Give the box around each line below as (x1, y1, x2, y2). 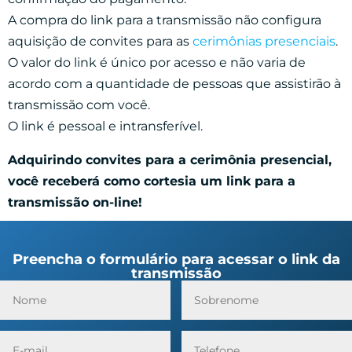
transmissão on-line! (8, 194, 142, 210)
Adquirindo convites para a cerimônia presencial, (8, 152, 332, 167)
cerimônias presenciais (192, 33, 335, 49)
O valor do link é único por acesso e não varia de (8, 54, 306, 70)
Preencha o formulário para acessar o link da (12, 250, 340, 268)
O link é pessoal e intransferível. (8, 118, 206, 134)
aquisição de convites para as (8, 33, 192, 49)
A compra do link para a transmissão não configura (8, 12, 321, 27)
